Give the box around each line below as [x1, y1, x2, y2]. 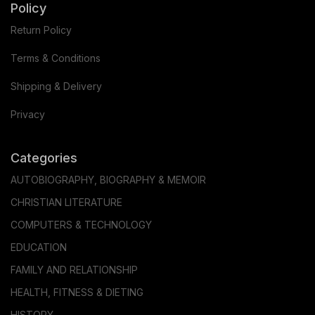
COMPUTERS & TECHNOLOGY [11, 219, 152, 231]
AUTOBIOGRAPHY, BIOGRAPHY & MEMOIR [11, 174, 206, 186]
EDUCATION [11, 241, 67, 254]
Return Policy [11, 24, 72, 37]
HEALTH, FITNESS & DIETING [11, 286, 143, 299]
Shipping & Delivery [11, 80, 102, 93]
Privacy [11, 108, 45, 121]
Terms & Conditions [11, 52, 101, 65]
